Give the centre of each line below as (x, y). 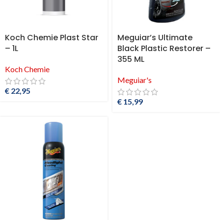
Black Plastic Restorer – (164, 48)
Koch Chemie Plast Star (52, 38)
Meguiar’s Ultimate (155, 38)
